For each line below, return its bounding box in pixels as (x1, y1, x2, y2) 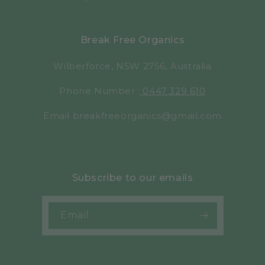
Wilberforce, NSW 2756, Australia (53, 60, 212, 72)
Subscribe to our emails (72, 172, 193, 183)
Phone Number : (59, 85, 140, 96)
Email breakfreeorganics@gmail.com (43, 109, 222, 121)
